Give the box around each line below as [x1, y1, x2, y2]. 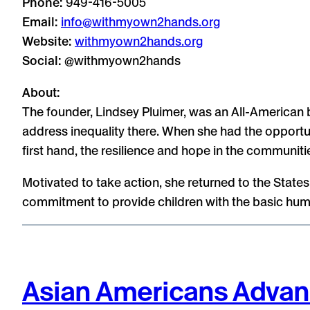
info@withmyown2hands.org [61, 14, 221, 29]
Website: [22, 33, 72, 48]
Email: [22, 14, 58, 29]
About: [22, 84, 60, 100]
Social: [22, 53, 62, 68]
